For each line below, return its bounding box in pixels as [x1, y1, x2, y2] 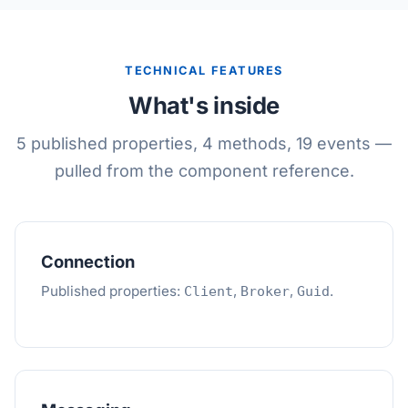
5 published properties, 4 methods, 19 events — [16, 134, 392, 153]
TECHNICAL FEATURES [125, 64, 283, 77]
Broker [240, 283, 290, 300]
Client [184, 283, 233, 300]
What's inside [127, 91, 280, 119]
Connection [41, 251, 135, 271]
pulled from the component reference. [54, 161, 354, 180]
